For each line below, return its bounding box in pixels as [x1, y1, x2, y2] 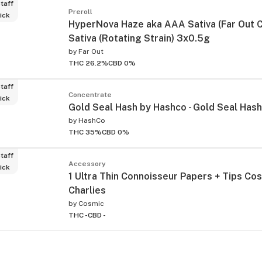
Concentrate [68, 90, 112, 99]
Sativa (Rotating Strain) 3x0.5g [68, 32, 210, 44]
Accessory [68, 159, 106, 168]
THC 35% [68, 127, 102, 136]
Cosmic [78, 199, 104, 208]
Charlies [68, 184, 106, 196]
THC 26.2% [68, 58, 108, 67]
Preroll [68, 7, 92, 16]
